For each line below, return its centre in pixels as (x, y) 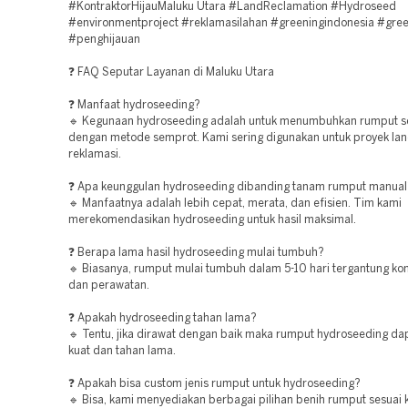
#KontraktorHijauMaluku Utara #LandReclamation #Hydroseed (232, 7)
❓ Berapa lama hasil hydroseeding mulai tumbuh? (196, 253)
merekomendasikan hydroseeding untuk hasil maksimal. (212, 220)
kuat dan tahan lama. (122, 351)
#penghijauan (104, 40)
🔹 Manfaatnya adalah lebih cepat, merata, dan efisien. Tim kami (235, 204)
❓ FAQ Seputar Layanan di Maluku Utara (171, 72)
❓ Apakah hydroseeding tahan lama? (163, 318)
